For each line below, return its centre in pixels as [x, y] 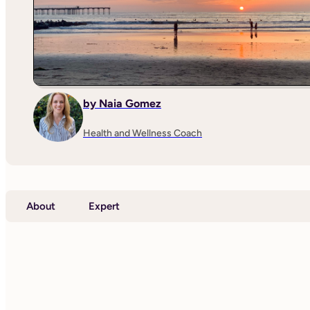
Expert [104, 206]
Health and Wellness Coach [143, 133]
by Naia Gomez [122, 103]
